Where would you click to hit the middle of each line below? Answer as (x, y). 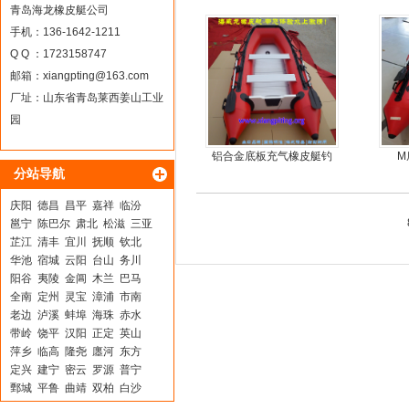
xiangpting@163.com (96, 76)
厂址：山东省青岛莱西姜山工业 (87, 98)
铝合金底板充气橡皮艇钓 (272, 156)
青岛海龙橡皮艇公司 (59, 10)
